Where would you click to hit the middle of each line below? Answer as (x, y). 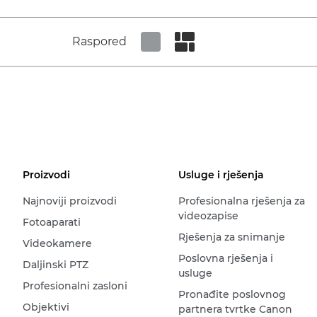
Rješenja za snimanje (231, 237)
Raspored (99, 41)
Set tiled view (183, 58)
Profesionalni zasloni (75, 286)
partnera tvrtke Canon (235, 309)
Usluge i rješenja (221, 175)
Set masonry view (228, 58)
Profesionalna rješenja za (241, 201)
